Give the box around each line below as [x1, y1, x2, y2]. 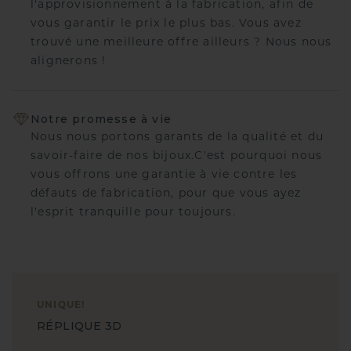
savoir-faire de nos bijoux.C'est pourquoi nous [31, 150, 323, 163]
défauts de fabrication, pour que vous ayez [31, 188, 302, 201]
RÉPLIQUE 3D [37, 319, 122, 334]
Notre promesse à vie [31, 111, 172, 126]
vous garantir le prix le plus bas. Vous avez [31, 17, 302, 30]
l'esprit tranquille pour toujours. [31, 207, 236, 219]
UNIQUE [37, 301, 82, 311]
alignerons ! [31, 55, 107, 67]
